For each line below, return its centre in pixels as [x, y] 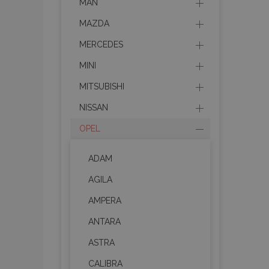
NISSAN [94, 107]
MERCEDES [101, 44]
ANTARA [104, 222]
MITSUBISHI [102, 86]
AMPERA [105, 201]
